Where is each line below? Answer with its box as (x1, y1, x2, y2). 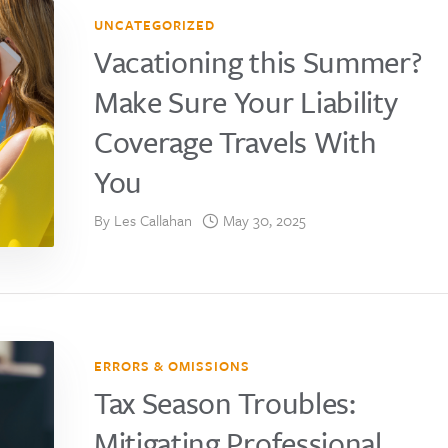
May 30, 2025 (223, 209, 306, 232)
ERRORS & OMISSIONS (94, 356, 250, 377)
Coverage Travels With (94, 120, 377, 164)
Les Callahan (114, 209, 192, 232)
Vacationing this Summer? (94, 40, 422, 84)
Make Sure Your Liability (94, 80, 398, 124)
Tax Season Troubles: (94, 381, 356, 425)
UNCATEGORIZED (94, 15, 215, 36)
